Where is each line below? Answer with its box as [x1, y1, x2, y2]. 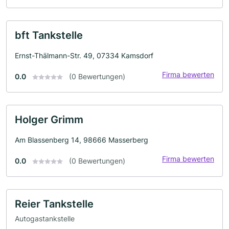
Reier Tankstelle [15, 197, 94, 210]
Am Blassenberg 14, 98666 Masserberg [15, 135, 148, 144]
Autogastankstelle [15, 214, 75, 223]
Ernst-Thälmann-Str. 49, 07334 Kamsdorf [15, 51, 153, 60]
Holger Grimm [15, 113, 83, 126]
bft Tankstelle [15, 29, 83, 41]
